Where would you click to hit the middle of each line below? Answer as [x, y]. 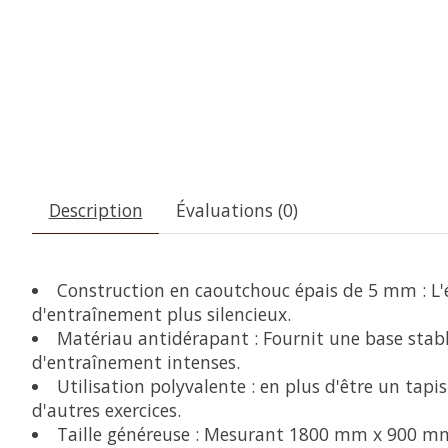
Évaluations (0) [236, 210]
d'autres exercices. [106, 410]
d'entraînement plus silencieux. [161, 314]
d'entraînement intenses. [136, 362]
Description [95, 210]
